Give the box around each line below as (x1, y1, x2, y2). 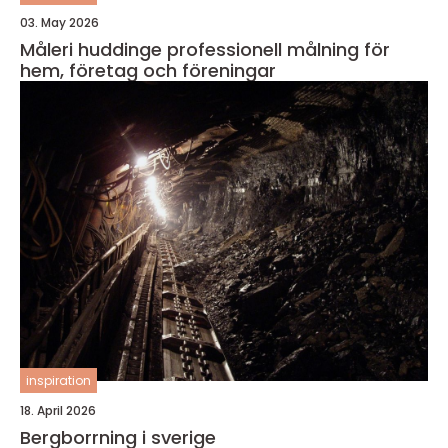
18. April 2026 (20, 402, 96, 419)
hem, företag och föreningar (20, 58, 276, 83)
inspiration (26, 372, 91, 389)
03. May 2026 (20, 14, 99, 31)
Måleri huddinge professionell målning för (20, 37, 167, 62)
